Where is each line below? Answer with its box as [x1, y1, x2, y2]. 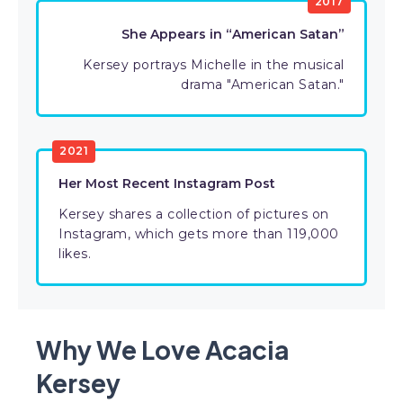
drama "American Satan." [181, 76, 345, 93]
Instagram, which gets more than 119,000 [58, 226, 339, 242]
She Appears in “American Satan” [121, 26, 345, 42]
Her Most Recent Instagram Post [58, 175, 275, 192]
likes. [58, 246, 91, 262]
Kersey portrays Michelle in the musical [83, 57, 345, 73]
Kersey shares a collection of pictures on [58, 206, 329, 222]
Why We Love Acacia [36, 334, 289, 365]
